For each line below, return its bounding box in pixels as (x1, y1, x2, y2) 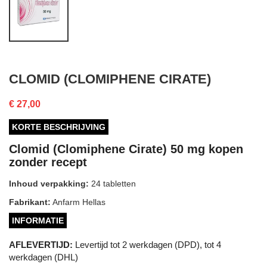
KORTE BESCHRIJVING (12, 122, 105, 132)
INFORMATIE (12, 215, 64, 225)
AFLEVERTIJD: (9, 239, 73, 250)
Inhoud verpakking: (9, 178, 89, 188)
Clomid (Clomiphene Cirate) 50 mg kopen (9, 142, 243, 156)
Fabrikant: (9, 197, 51, 207)
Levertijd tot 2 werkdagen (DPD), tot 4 (73, 239, 221, 250)
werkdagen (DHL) (9, 252, 78, 262)
